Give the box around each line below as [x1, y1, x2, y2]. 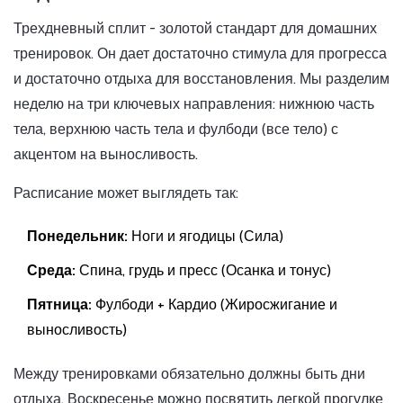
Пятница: [27, 296, 92, 314]
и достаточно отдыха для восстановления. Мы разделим [13, 70, 390, 88]
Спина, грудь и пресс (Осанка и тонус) [76, 262, 331, 280]
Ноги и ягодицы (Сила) [128, 228, 283, 246]
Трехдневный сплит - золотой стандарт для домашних [13, 20, 377, 38]
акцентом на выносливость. [13, 146, 198, 164]
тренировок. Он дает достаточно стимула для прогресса [13, 45, 387, 63]
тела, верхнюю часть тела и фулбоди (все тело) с [13, 121, 338, 139]
